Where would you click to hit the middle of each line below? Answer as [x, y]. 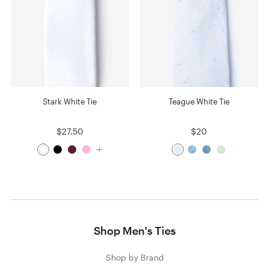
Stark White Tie [70, 102]
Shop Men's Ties [134, 231]
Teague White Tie [199, 102]
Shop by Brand [134, 258]
